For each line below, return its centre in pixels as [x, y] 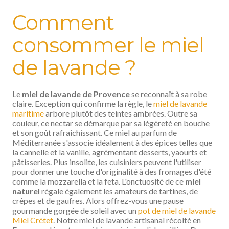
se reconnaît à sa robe [168, 94]
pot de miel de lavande [177, 210]
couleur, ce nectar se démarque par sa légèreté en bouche [111, 123]
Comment [63, 22]
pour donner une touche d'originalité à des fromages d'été [112, 171]
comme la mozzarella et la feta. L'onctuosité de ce [99, 181]
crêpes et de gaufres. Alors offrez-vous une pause [98, 201]
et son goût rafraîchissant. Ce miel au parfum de [95, 133]
